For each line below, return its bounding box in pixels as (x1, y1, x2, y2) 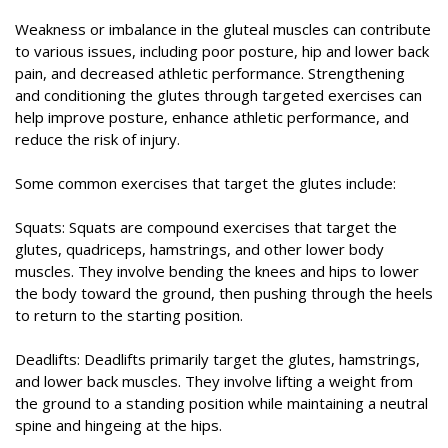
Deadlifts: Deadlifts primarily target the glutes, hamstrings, (15, 349, 420, 370)
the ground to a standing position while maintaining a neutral (15, 393, 428, 414)
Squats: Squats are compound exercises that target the (15, 217, 397, 238)
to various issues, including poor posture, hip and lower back (15, 41, 429, 62)
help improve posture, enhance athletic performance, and (15, 107, 409, 128)
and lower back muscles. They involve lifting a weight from (15, 371, 413, 392)
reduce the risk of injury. (15, 129, 180, 150)
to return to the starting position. (15, 305, 243, 326)
